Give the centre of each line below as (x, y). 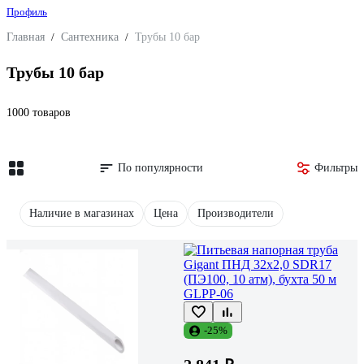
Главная (26, 37)
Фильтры (336, 167)
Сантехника (90, 37)
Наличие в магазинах (82, 213)
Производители (236, 213)
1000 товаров (39, 112)
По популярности (160, 167)
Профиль (27, 12)
